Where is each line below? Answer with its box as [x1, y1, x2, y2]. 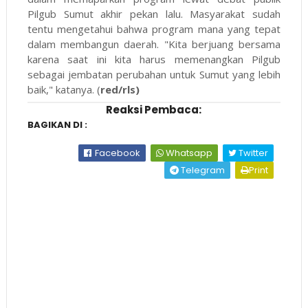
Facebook [93, 146, 141, 160]
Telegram [179, 164, 225, 177]
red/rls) [100, 82, 140, 97]
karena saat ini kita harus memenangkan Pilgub [27, 52, 281, 67]
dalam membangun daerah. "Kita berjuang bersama [27, 37, 281, 52]
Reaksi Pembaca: [106, 102, 202, 118]
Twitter [236, 146, 269, 160]
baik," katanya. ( [27, 82, 100, 97]
